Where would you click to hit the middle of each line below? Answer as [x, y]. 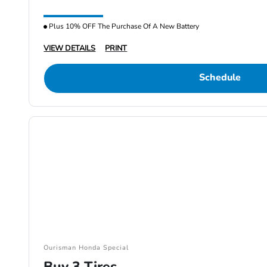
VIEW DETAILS [70, 49]
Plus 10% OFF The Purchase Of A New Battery [123, 27]
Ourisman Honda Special [86, 248]
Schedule [220, 78]
